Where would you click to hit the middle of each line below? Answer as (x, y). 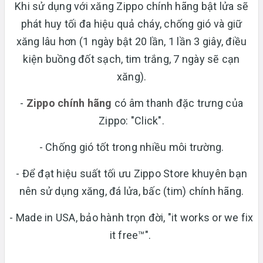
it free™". (131, 235)
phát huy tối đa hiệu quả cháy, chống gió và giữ (131, 23)
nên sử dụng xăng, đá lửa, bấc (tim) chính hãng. (131, 191)
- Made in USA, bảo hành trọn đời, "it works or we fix (131, 217)
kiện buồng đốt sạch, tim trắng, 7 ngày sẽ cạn (131, 59)
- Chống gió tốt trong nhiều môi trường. (131, 147)
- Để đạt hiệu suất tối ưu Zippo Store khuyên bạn (131, 173)
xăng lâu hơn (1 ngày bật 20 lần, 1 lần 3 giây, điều (131, 41)
